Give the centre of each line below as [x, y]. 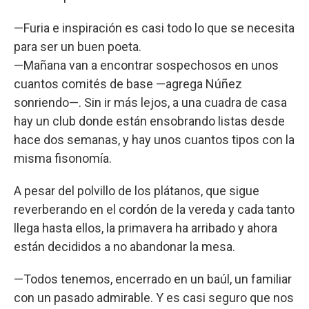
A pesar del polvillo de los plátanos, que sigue [137, 190]
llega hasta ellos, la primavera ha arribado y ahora [146, 228]
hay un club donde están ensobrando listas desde [149, 121]
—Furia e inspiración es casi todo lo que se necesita [154, 28]
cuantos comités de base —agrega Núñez [128, 83]
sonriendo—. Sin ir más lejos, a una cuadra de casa [150, 102]
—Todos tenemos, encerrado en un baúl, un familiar [153, 279]
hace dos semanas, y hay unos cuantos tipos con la [154, 139]
